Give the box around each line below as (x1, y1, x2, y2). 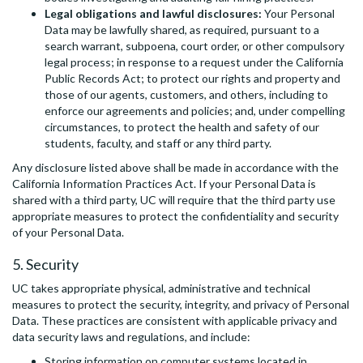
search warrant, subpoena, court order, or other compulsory (45, 39, 344, 53)
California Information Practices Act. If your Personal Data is (12, 177, 316, 191)
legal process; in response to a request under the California (45, 55, 344, 70)
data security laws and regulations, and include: (12, 330, 250, 344)
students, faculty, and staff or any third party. (45, 136, 271, 151)
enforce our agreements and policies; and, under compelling (45, 104, 345, 118)
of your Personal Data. (12, 225, 124, 240)
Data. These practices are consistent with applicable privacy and (12, 314, 337, 328)
